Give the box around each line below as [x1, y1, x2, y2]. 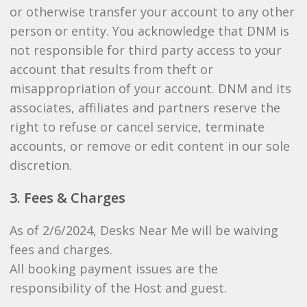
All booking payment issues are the [9, 260, 218, 277]
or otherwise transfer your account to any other [9, 3, 295, 20]
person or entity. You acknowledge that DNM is [9, 23, 289, 39]
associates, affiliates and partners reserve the [9, 99, 280, 116]
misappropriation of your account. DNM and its [9, 80, 291, 97]
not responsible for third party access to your [9, 42, 282, 58]
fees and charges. [9, 241, 112, 258]
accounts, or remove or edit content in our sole [9, 138, 290, 154]
